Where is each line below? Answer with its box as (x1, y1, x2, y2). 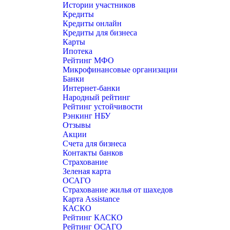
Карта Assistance (63, 195, 120, 203)
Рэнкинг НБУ (63, 111, 110, 120)
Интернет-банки (63, 84, 120, 92)
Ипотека (63, 47, 92, 55)
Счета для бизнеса (63, 139, 126, 148)
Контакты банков (63, 148, 123, 157)
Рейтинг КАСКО (63, 213, 123, 222)
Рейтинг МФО (63, 56, 114, 65)
